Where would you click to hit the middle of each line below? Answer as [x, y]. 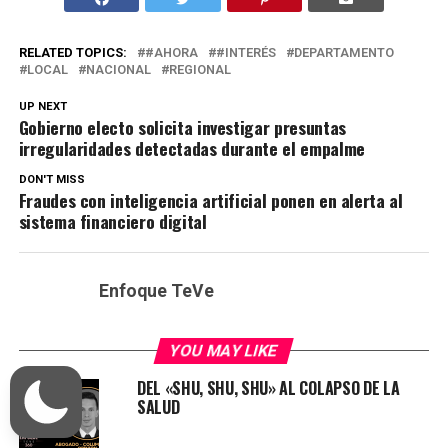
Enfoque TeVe [156, 291]
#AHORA [171, 53]
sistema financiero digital [112, 221]
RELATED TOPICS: [72, 53]
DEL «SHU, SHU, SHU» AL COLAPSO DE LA [268, 388]
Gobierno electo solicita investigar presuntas [182, 127]
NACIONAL [118, 70]
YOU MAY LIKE [224, 351]
